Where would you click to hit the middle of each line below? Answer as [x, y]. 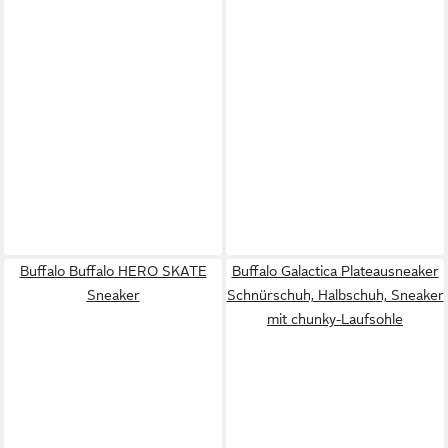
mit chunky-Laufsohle [335, 319]
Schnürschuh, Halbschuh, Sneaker [335, 295]
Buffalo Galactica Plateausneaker [335, 271]
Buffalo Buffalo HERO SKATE [113, 271]
